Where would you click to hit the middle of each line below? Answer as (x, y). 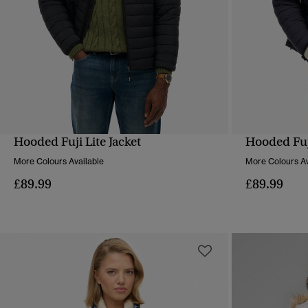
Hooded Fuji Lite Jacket (77, 142)
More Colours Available (59, 162)
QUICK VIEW (114, 151)
